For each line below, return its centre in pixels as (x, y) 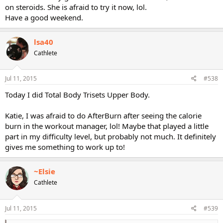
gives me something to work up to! (65, 147)
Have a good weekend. (44, 17)
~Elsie (45, 171)
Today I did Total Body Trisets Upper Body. (77, 95)
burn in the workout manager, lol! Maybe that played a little (107, 126)
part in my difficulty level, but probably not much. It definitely (111, 136)
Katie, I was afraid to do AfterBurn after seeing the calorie (103, 115)
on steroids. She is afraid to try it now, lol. (76, 7)
